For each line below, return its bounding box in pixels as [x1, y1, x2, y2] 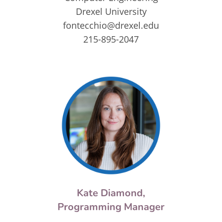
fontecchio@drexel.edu [63, 19, 159, 31]
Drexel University [75, 5, 147, 17]
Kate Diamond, [77, 186, 145, 200]
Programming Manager [57, 200, 165, 214]
